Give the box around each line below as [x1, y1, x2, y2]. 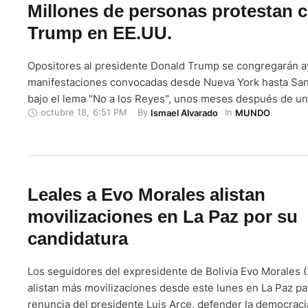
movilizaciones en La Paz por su [27, 206, 298, 227]
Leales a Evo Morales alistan [27, 184, 265, 205]
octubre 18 [41, 107, 87, 118]
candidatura [27, 228, 128, 249]
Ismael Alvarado [151, 107, 218, 118]
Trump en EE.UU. [27, 22, 172, 43]
